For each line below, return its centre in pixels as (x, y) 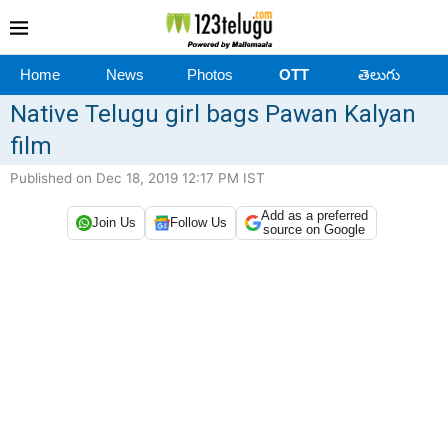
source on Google (314, 229)
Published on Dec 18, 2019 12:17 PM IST (137, 177)
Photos (209, 74)
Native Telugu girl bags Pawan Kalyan (213, 113)
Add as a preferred (314, 215)
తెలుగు (378, 74)
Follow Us (198, 223)
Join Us (113, 223)
